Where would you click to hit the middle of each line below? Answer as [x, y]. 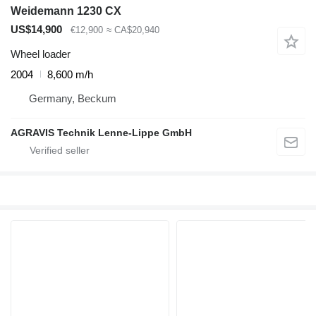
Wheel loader [41, 54]
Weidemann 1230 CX [66, 11]
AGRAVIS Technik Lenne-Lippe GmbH [101, 132]
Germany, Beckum [97, 98]
